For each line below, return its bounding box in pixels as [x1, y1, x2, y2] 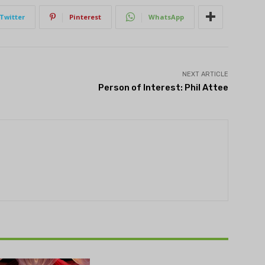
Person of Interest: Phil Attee [98, 82, 228, 93]
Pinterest [69, 12, 101, 21]
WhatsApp [148, 12, 184, 21]
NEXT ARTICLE [182, 70, 228, 78]
